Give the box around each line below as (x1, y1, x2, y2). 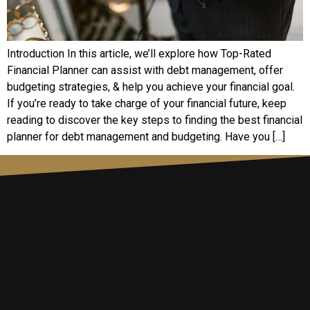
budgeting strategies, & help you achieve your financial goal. (7, 80, 295, 94)
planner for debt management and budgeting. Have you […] (7, 130, 285, 144)
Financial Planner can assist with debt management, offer (7, 64, 283, 77)
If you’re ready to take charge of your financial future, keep (7, 97, 286, 111)
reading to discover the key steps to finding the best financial (7, 113, 302, 127)
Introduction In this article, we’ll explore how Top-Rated (7, 47, 271, 61)
